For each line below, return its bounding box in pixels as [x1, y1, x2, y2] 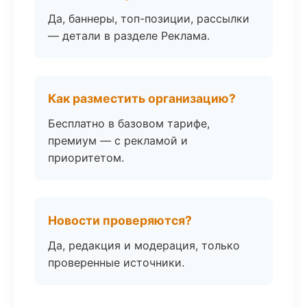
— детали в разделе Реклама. [48, 29, 210, 42]
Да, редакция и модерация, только [48, 238, 240, 252]
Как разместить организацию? [48, 91, 236, 106]
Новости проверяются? [48, 213, 192, 228]
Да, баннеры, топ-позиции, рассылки [48, 12, 249, 25]
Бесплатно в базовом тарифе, [48, 116, 210, 130]
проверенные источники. [48, 256, 184, 269]
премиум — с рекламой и [48, 134, 188, 147]
